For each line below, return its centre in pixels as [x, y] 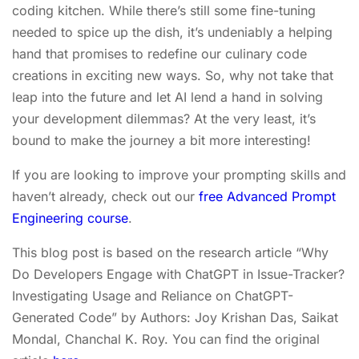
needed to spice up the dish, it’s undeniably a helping [172, 32]
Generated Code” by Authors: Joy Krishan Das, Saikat [175, 317]
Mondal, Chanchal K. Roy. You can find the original [166, 339]
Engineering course [70, 218]
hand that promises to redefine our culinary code [159, 54]
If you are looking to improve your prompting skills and [179, 175]
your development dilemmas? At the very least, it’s [164, 119]
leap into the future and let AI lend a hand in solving [167, 97]
